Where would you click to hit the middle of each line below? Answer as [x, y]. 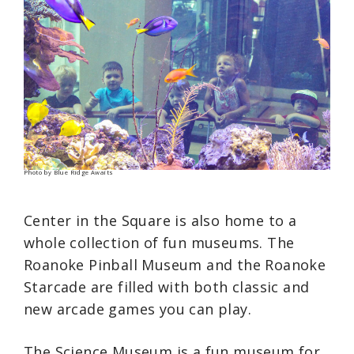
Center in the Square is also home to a [160, 221]
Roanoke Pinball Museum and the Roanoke [175, 265]
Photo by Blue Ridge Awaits [69, 173]
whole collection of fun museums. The [159, 243]
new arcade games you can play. [137, 309]
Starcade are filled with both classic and [167, 287]
